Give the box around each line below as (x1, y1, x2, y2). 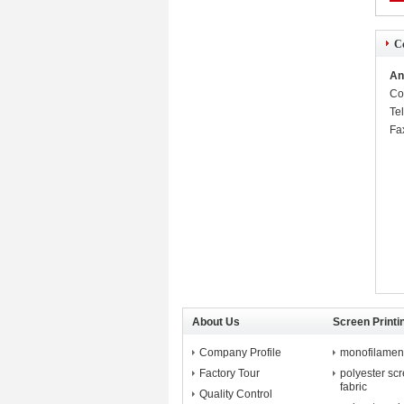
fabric (340, 381, 367, 393)
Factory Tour (199, 367, 260, 380)
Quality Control (199, 388, 272, 400)
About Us (192, 316, 240, 328)
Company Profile (199, 346, 281, 359)
